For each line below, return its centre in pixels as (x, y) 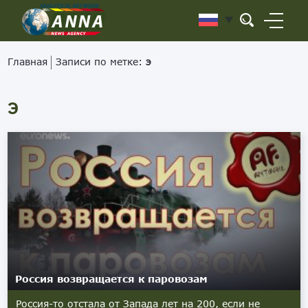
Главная (28, 62)
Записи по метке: (101, 62)
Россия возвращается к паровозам (112, 279)
